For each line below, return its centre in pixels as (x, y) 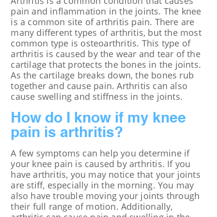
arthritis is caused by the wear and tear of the (106, 54)
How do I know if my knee (99, 119)
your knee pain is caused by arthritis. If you (101, 164)
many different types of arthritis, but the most (106, 33)
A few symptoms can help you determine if (100, 153)
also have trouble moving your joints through (105, 196)
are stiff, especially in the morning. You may (102, 185)
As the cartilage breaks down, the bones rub (102, 75)
